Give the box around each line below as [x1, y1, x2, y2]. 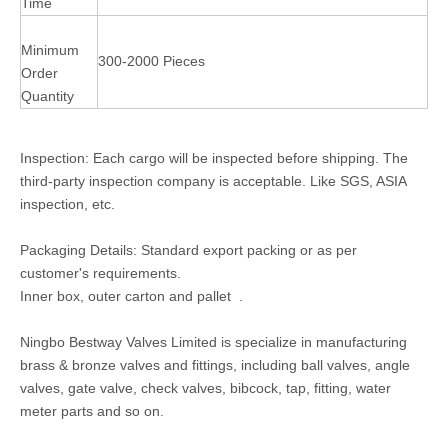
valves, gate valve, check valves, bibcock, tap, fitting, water [20, 380, 391, 396]
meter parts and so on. [20, 403, 168, 419]
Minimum [21, 42, 79, 58]
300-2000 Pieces [98, 53, 205, 69]
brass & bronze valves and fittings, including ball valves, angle [20, 357, 410, 373]
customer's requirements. [20, 265, 185, 281]
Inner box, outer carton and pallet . [20, 288, 243, 304]
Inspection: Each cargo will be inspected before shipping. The [20, 150, 408, 166]
